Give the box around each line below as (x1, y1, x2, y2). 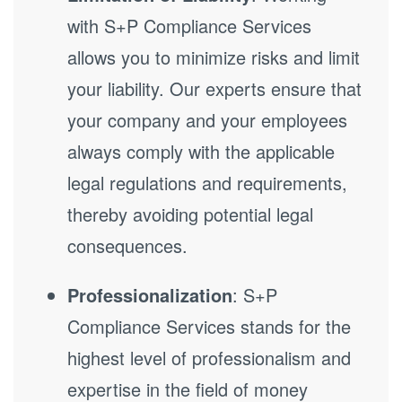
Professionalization (67, 282, 232, 308)
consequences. (67, 232, 188, 258)
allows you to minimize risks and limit (67, 44, 360, 70)
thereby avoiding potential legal (67, 201, 313, 227)
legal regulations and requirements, (67, 170, 347, 196)
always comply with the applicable (67, 138, 335, 164)
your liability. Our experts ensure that (67, 75, 362, 101)
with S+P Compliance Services (67, 13, 311, 39)
